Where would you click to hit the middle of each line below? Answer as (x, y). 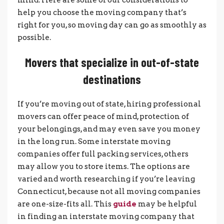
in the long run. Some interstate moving (94, 141)
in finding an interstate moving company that (106, 216)
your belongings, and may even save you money (109, 129)
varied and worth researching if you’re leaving (106, 179)
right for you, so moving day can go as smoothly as (112, 25)
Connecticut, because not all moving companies (109, 191)
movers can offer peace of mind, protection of (103, 116)
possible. (34, 37)
